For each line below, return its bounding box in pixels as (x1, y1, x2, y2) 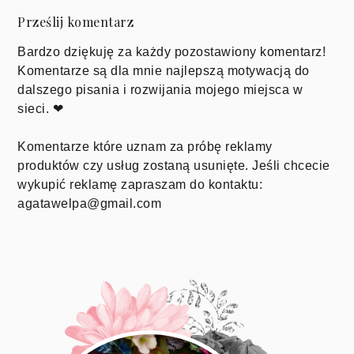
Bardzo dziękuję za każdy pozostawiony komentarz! (17, 44, 326, 58)
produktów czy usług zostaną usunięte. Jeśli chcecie (17, 158, 330, 172)
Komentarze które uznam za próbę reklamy (17, 139, 273, 153)
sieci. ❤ (17, 101, 64, 115)
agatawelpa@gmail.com (17, 196, 162, 210)
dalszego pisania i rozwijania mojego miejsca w (17, 82, 303, 96)
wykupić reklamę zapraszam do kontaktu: (17, 177, 263, 191)
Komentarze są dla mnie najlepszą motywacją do (17, 63, 310, 77)
